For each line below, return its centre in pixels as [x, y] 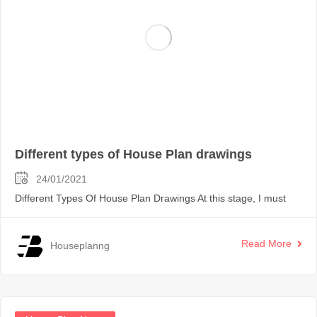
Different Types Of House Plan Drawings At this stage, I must [150, 198]
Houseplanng [80, 246]
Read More [266, 244]
